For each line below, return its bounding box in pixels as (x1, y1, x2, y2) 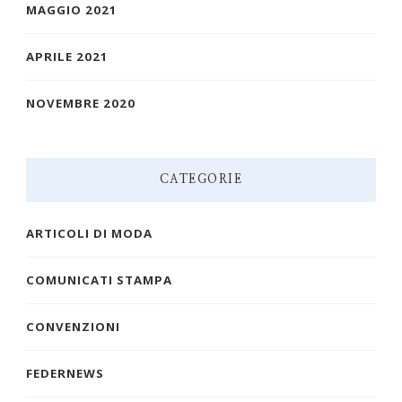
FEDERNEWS (26, 365, 104, 382)
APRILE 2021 (26, 48, 109, 66)
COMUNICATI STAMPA (26, 272, 172, 289)
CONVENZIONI (26, 319, 120, 336)
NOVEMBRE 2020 (26, 95, 135, 112)
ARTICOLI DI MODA (26, 225, 153, 242)
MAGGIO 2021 (26, 2, 118, 19)
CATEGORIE (159, 173, 243, 187)
